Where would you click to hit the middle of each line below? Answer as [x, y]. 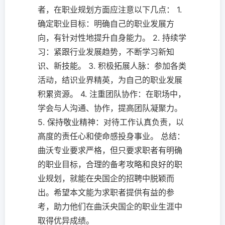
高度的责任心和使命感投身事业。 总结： [111, 136]
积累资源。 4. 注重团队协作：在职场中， [112, 94]
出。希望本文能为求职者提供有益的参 [106, 192]
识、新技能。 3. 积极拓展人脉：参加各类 [112, 66]
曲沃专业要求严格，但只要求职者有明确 [110, 150]
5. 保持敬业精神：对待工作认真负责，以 [111, 122]
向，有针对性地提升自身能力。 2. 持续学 [112, 38]
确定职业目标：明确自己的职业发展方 [106, 24]
